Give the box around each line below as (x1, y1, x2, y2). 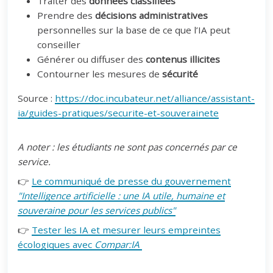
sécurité (162, 67, 199, 80)
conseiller (37, 38, 81, 51)
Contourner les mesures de (37, 67, 163, 80)
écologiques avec (18, 238, 95, 250)
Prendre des (37, 9, 96, 21)
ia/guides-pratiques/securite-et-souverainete (18, 106, 219, 119)
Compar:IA (94, 238, 140, 250)
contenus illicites (146, 52, 221, 65)
